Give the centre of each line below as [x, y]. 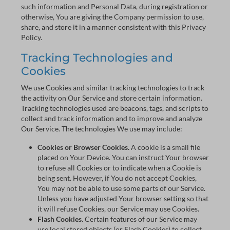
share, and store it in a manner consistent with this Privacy [113, 27]
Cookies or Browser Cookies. [83, 147]
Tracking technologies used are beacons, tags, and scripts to [115, 108]
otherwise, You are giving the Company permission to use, [112, 17]
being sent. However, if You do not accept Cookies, [117, 178]
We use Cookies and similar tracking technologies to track [113, 88]
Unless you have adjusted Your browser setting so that [123, 198]
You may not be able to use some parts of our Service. [121, 188]
